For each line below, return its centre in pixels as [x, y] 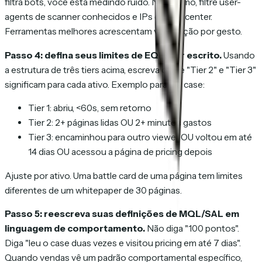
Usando [238, 55]
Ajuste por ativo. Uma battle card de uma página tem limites [124, 175]
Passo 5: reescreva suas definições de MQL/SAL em [122, 214]
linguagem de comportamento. [75, 229]
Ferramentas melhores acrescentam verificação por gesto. [123, 31]
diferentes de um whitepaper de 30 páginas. [93, 190]
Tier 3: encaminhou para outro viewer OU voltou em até [140, 137]
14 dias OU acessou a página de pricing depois [120, 152]
